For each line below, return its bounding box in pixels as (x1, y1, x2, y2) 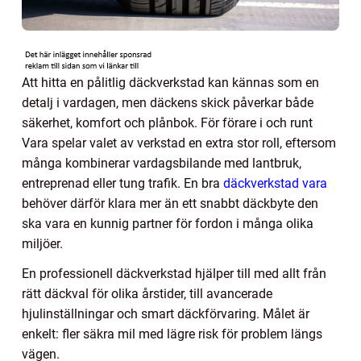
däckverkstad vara (223, 175, 327, 191)
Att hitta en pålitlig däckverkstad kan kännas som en (22, 74, 319, 90)
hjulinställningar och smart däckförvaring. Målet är (22, 305, 309, 322)
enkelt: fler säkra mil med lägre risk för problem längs (22, 326, 322, 342)
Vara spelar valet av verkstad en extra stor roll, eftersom (22, 135, 336, 151)
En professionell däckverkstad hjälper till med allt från (22, 265, 326, 281)
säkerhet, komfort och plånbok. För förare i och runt (22, 114, 313, 131)
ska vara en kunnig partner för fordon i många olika (22, 215, 313, 231)
